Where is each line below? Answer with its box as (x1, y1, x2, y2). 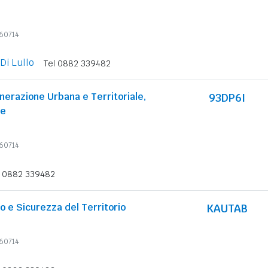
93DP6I (208, 91, 245, 105)
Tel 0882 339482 (44, 58, 111, 69)
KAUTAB (206, 202, 248, 215)
